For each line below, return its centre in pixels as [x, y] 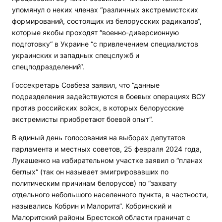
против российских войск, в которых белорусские [98, 108]
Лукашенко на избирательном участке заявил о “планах [107, 160]
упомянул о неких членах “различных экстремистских [105, 10]
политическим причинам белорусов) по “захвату [94, 183]
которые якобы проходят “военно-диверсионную [95, 32]
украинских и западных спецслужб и [76, 55]
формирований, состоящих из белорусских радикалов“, [107, 21]
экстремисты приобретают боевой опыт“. [83, 119]
